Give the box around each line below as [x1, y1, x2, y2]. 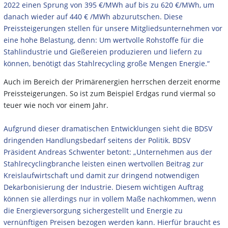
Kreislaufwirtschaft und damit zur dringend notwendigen [4, 170, 199, 181]
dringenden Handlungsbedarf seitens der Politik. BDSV [4, 135, 190, 146]
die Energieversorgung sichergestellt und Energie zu [4, 206, 183, 216]
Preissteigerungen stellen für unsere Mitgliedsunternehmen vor [4, 23, 222, 34]
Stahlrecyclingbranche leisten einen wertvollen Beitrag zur [4, 159, 204, 169]
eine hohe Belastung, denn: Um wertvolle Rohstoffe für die [4, 35, 204, 45]
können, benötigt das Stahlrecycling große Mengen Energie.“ [4, 59, 210, 69]
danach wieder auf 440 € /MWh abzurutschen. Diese [4, 12, 183, 22]
